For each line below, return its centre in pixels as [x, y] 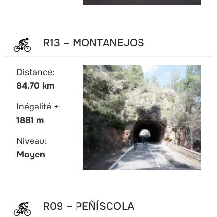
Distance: [35, 72]
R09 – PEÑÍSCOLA [89, 207]
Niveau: [31, 141]
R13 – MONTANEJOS [94, 42]
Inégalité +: [39, 106]
